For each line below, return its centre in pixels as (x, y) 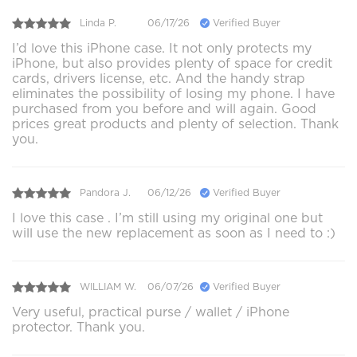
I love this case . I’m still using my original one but (167, 218)
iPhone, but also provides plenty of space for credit (172, 63)
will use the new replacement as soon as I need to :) (174, 233)
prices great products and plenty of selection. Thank (175, 124)
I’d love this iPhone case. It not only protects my (162, 48)
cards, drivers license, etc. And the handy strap (159, 78)
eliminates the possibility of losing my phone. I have (173, 93)
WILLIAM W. (108, 287)
